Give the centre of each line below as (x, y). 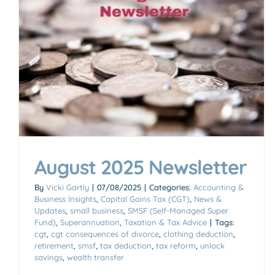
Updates (50, 210)
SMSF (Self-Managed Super (178, 210)
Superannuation (90, 222)
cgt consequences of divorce (105, 234)
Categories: (171, 187)
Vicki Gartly (68, 187)
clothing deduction (198, 234)
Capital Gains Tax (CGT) (145, 199)
